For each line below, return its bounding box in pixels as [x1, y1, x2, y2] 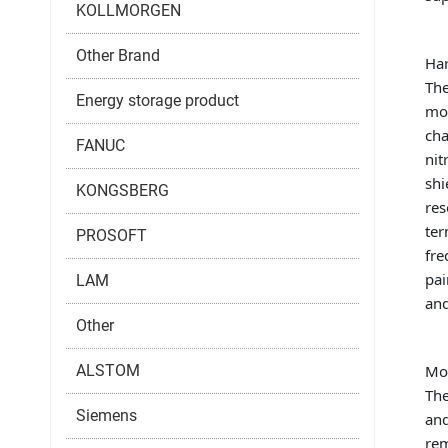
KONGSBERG [76, 180, 169, 200]
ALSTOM [76, 360, 140, 380]
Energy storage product [76, 90, 239, 110]
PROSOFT [76, 225, 147, 245]
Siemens [76, 405, 137, 425]
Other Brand [76, 45, 160, 65]
